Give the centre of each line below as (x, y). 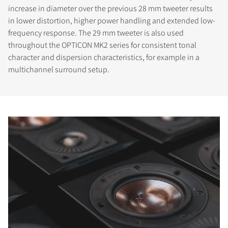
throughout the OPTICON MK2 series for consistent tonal (102, 45)
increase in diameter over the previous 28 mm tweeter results (110, 8)
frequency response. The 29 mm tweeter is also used (96, 33)
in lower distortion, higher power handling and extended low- (112, 20)
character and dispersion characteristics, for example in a (104, 57)
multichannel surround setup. (59, 69)
